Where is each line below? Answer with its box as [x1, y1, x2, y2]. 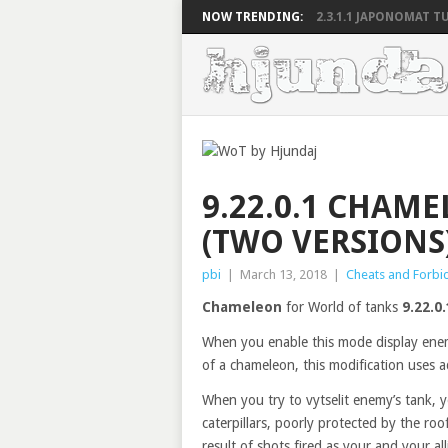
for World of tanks [282, 299, 402, 315]
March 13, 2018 [240, 267, 327, 282]
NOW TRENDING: [202, 10, 303, 24]
